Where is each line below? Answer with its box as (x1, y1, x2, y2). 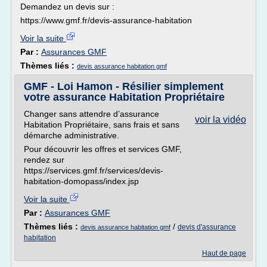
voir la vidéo (195, 114, 246, 125)
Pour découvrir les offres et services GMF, (24, 144, 182, 154)
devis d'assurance (178, 223, 236, 231)
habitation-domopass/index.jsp (24, 176, 139, 186)
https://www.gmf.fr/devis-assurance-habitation (20, 15, 192, 25)
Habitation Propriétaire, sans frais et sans (24, 120, 179, 129)
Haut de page (202, 249, 246, 257)
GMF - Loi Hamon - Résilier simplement (24, 80, 223, 92)
